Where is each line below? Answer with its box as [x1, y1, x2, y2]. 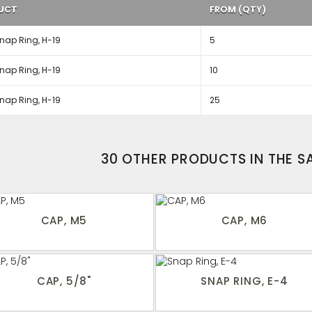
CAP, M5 [40, 213, 88, 228]
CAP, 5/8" [36, 274, 92, 289]
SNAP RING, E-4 [201, 274, 288, 289]
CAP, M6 [221, 213, 268, 228]
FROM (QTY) [209, 3, 266, 15]
